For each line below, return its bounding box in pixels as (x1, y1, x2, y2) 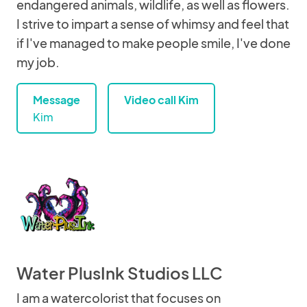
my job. (16, 54, 60, 70)
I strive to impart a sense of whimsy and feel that (16, 16, 289, 32)
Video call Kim (124, 93, 199, 107)
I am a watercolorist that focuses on (16, 290, 221, 306)
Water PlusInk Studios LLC (16, 262, 223, 283)
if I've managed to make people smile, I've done (16, 35, 291, 51)
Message (33, 93, 80, 107)
